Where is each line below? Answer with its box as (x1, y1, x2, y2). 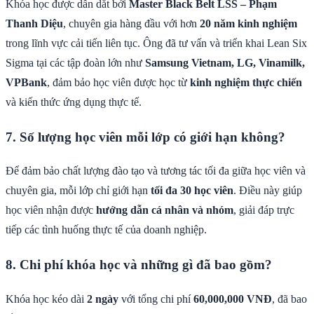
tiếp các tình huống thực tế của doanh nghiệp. (6, 224, 207, 236)
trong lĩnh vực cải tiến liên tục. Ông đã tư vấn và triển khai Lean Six (6, 36, 307, 49)
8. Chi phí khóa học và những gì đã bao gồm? (6, 257, 272, 272)
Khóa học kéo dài (6, 292, 87, 305)
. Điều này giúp (233, 184, 302, 197)
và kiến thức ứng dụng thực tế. (6, 95, 142, 108)
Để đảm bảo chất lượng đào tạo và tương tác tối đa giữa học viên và (6, 165, 306, 177)
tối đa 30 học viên (151, 184, 233, 197)
